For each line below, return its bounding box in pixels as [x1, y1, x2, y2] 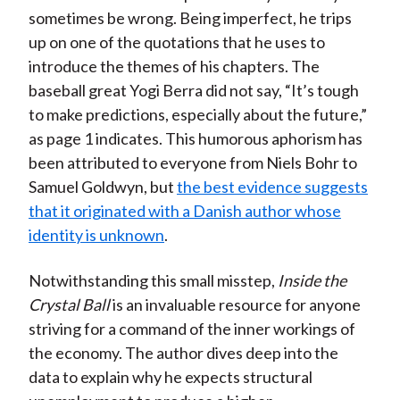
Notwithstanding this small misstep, [28, 271, 278, 291]
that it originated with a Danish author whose [28, 201, 341, 221]
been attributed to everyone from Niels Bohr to [28, 153, 357, 173]
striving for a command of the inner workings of [28, 319, 355, 339]
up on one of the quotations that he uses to [28, 32, 325, 53]
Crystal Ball [28, 295, 110, 315]
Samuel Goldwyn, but [28, 177, 177, 197]
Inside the [277, 271, 346, 291]
